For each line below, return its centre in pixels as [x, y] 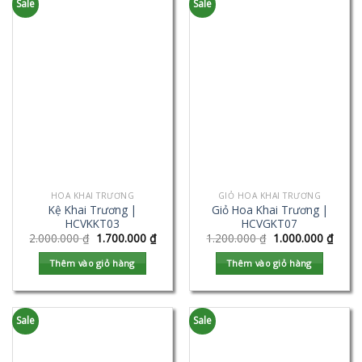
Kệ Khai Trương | [93, 209]
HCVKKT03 [93, 223]
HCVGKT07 [269, 223]
